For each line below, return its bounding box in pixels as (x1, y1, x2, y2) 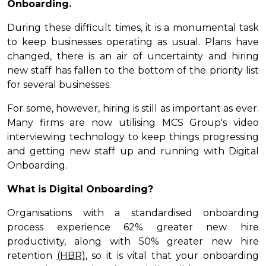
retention (7, 250, 57, 262)
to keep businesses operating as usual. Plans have (7, 36, 259, 48)
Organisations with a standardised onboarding (7, 207, 259, 219)
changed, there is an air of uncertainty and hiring (7, 50, 259, 62)
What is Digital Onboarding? (7, 183, 153, 195)
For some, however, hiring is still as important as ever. (7, 103, 259, 115)
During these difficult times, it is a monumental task (7, 22, 259, 34)
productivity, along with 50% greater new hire (7, 236, 259, 248)
